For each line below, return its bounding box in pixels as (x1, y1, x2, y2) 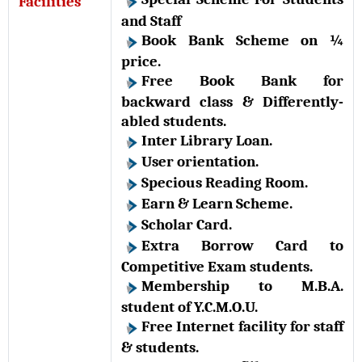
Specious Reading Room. (141, 173, 311, 192)
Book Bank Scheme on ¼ (141, 31, 343, 49)
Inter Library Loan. (141, 131, 276, 149)
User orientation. (141, 152, 262, 170)
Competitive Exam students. (121, 257, 316, 276)
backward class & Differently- (121, 92, 343, 111)
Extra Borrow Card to (141, 236, 343, 255)
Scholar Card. (141, 215, 235, 234)
